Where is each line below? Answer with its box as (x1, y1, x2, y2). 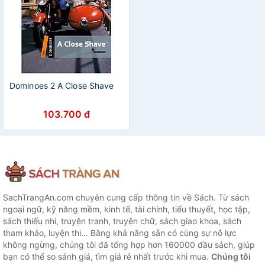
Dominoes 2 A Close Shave (9, 80, 114, 91)
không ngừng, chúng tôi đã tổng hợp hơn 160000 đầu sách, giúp (3, 240, 255, 250)
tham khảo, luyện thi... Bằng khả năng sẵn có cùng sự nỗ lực (3, 228, 237, 238)
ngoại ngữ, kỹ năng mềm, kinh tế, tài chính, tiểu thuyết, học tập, (3, 204, 250, 215)
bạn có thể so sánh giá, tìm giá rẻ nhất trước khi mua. (3, 251, 211, 262)
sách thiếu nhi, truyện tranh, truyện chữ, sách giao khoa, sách (3, 216, 241, 227)
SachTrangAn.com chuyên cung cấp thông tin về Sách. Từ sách (3, 192, 249, 203)
